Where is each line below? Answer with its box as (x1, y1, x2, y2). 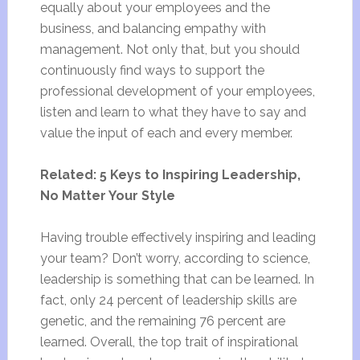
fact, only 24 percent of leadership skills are (39, 292, 297, 308)
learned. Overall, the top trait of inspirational (39, 334, 298, 350)
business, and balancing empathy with (39, 21, 266, 36)
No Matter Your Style (39, 188, 175, 203)
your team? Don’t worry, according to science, (39, 251, 310, 266)
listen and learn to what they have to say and (39, 104, 306, 120)
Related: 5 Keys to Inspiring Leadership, (39, 167, 301, 182)
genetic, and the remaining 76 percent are (39, 313, 285, 329)
